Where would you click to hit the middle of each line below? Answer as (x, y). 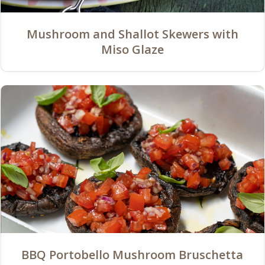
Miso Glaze (132, 49)
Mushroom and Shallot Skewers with (132, 34)
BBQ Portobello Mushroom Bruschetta (132, 255)
